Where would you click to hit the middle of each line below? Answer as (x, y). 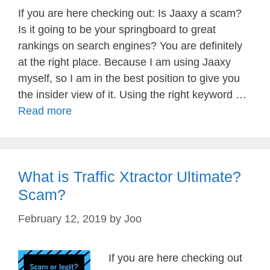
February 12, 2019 (62, 219)
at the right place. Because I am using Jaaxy (124, 62)
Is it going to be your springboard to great (117, 30)
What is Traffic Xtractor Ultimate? (130, 177)
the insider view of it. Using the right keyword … (132, 95)
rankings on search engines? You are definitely (130, 46)
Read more (45, 111)
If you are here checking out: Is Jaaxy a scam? (130, 13)
